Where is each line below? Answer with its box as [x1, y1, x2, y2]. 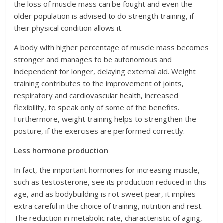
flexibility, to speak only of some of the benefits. [14, 102, 180, 112]
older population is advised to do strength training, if [14, 11, 194, 21]
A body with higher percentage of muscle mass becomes [14, 42, 209, 53]
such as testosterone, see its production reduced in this [14, 177, 207, 187]
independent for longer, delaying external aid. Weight [14, 66, 196, 77]
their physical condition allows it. [14, 23, 123, 33]
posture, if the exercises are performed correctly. [14, 126, 185, 136]
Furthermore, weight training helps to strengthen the [14, 114, 197, 124]
